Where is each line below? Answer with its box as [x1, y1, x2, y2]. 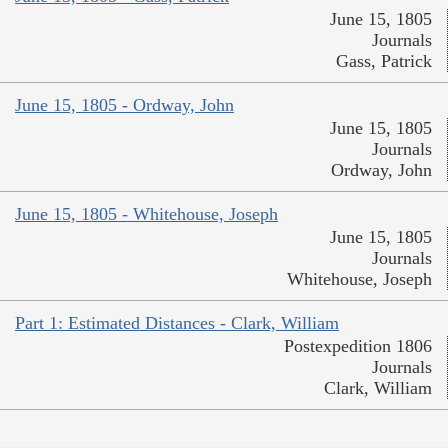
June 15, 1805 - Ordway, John [15, 95, 234, 116]
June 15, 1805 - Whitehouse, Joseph [15, 204, 278, 225]
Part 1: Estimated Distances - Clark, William [15, 313, 339, 334]
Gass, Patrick [336, 51, 432, 72]
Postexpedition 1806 [284, 336, 432, 357]
